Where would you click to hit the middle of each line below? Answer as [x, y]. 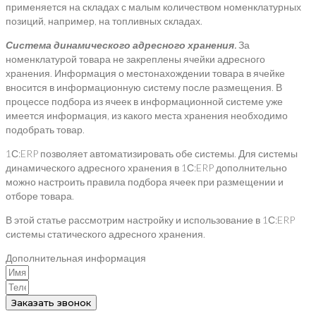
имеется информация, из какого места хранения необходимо [147, 116]
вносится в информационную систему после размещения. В [144, 87]
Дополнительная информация [76, 258]
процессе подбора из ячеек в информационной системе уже [144, 102]
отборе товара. [40, 196]
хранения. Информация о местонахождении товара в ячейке [145, 73]
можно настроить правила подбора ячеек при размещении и [145, 182]
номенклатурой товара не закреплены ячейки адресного [135, 59]
